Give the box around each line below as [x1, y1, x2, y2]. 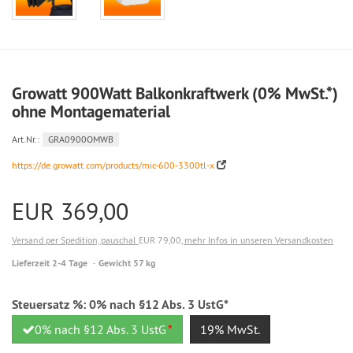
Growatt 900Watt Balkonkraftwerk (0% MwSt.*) [12, 83, 338, 104]
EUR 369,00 [12, 196, 128, 226]
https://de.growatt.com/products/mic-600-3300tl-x [12, 159, 214, 171]
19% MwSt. [199, 321, 260, 337]
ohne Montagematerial [12, 101, 170, 122]
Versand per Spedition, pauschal [12, 234, 139, 246]
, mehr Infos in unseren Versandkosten [181, 234, 333, 246]
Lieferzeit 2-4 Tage [12, 257, 87, 269]
